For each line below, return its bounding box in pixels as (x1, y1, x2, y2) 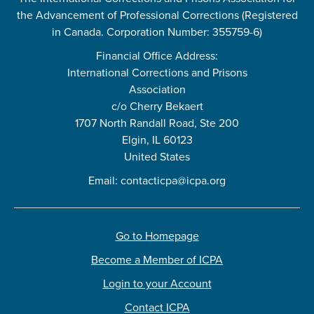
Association (128, 81, 186, 97)
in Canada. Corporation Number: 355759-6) (52, 24, 262, 39)
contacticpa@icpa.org (121, 172, 226, 188)
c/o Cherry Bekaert (111, 98, 203, 114)
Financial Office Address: (96, 48, 218, 63)
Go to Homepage (115, 228, 199, 243)
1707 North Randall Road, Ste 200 (75, 115, 239, 130)
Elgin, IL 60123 (121, 132, 193, 147)
